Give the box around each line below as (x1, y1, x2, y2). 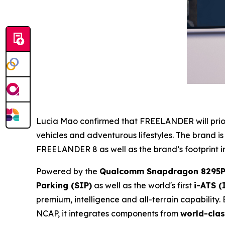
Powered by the (36, 166, 99, 177)
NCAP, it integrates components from (36, 208, 180, 219)
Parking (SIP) (36, 180, 92, 191)
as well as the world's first (92, 180, 194, 191)
